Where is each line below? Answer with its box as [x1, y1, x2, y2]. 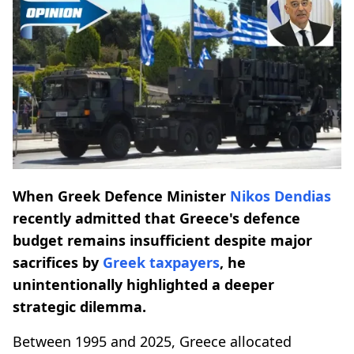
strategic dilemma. [13, 296, 146, 316]
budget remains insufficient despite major [13, 230, 312, 250]
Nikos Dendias [230, 186, 331, 205]
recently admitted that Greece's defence [13, 208, 300, 228]
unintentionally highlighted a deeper [13, 274, 274, 294]
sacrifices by [13, 252, 103, 272]
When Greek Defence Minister [13, 186, 230, 205]
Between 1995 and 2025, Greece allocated [13, 331, 292, 351]
